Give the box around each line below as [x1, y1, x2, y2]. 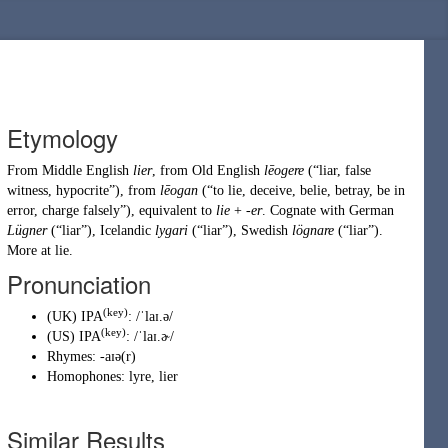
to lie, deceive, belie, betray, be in [213, 183, 405, 198]
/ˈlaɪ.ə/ [136, 309, 173, 324]
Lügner [7, 223, 47, 238]
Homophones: [47, 369, 129, 384]
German [349, 203, 394, 218]
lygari [155, 223, 188, 238]
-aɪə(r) [100, 349, 136, 364]
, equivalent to [131, 203, 216, 218]
